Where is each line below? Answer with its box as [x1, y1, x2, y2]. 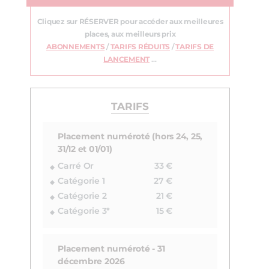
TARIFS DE [175, 43, 214, 51]
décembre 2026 [58, 258, 125, 267]
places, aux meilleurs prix [84, 31, 176, 38]
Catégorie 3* [58, 207, 110, 216]
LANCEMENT [103, 56, 150, 64]
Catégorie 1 [58, 177, 105, 186]
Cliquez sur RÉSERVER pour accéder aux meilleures [37, 18, 223, 26]
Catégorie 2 [58, 192, 107, 201]
